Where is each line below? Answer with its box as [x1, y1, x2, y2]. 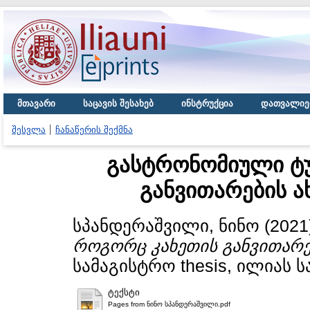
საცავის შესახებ [83, 98, 154, 109]
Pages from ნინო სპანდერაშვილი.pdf [108, 300, 230, 308]
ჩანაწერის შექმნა [55, 125, 133, 135]
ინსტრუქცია [181, 98, 233, 109]
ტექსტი [108, 286, 140, 298]
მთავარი [17, 98, 55, 109]
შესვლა [12, 125, 46, 135]
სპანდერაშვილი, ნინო [73, 216, 259, 235]
